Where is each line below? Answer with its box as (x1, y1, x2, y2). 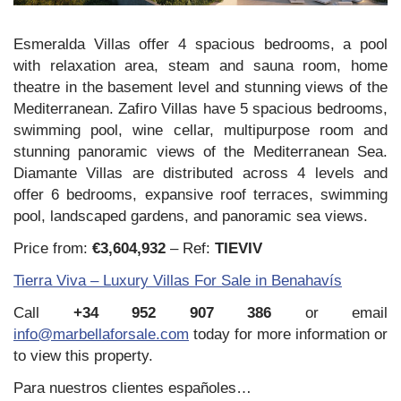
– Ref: (166, 239, 215, 257)
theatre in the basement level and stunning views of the (13, 78, 388, 96)
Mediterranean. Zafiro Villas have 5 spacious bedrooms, (13, 99, 388, 117)
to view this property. (13, 346, 153, 364)
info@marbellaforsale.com (13, 325, 189, 343)
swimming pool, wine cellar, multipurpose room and (13, 121, 388, 139)
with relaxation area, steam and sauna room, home (13, 56, 388, 74)
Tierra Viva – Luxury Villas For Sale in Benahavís (13, 271, 342, 289)
